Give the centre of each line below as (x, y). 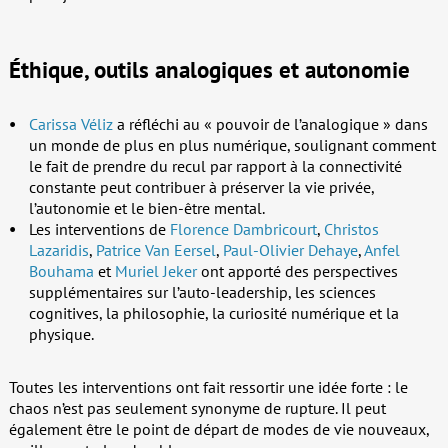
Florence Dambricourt (243, 229)
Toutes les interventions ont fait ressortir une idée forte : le (208, 387)
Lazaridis (58, 250)
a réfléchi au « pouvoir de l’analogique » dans (270, 124)
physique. (61, 334)
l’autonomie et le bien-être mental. (146, 208)
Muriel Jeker (155, 271)
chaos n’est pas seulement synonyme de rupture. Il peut (197, 408)
